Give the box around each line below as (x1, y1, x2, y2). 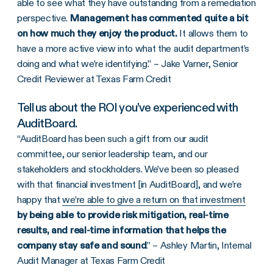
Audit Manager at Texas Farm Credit (17, 254, 166, 266)
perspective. (17, 12, 70, 24)
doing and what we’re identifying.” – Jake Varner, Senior (17, 57, 239, 69)
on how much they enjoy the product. (17, 27, 177, 39)
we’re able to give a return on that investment (62, 193, 246, 205)
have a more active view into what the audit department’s (17, 42, 250, 54)
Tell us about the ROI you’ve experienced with (17, 99, 238, 115)
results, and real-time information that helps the (17, 224, 226, 236)
